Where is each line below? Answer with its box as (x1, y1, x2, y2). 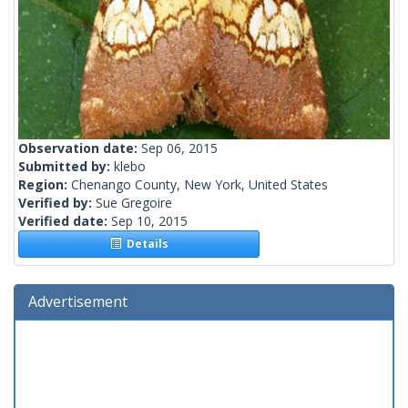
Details (120, 236, 168, 252)
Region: (18, 176, 71, 194)
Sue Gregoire (96, 194, 172, 212)
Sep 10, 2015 (111, 212, 188, 230)
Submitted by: (18, 158, 114, 176)
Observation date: (18, 139, 141, 158)
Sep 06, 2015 (141, 139, 218, 158)
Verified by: (18, 194, 96, 212)
